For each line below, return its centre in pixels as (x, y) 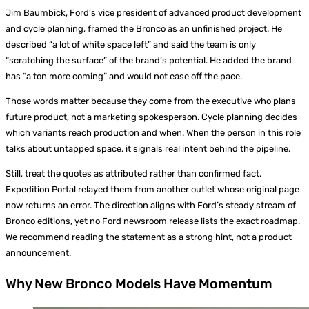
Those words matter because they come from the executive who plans (151, 101)
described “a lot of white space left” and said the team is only (131, 44)
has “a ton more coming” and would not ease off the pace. (124, 76)
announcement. (38, 252)
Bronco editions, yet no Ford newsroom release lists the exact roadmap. (153, 221)
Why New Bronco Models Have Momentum (139, 283)
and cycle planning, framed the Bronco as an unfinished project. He (144, 28)
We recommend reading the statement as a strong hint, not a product (149, 237)
